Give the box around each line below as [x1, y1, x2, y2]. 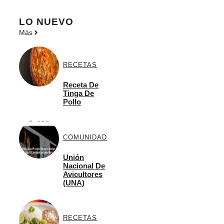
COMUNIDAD [63, 133, 107, 141]
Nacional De [63, 161, 105, 170]
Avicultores [63, 169, 102, 178]
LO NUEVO [19, 16, 73, 27]
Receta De [63, 80, 98, 89]
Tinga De [63, 89, 94, 98]
